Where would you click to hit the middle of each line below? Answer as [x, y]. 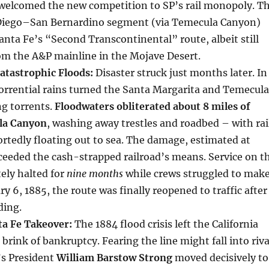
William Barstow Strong [114, 258]
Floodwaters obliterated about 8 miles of [152, 107]
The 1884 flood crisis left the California [165, 224]
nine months [95, 174]
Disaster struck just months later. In [180, 73]
